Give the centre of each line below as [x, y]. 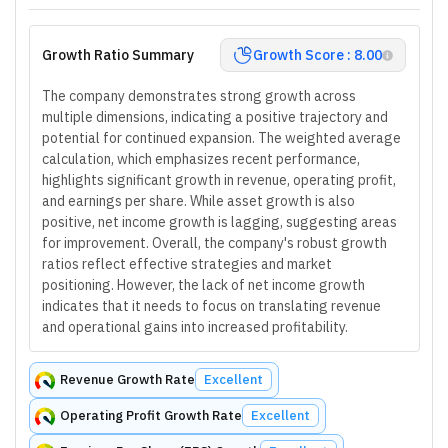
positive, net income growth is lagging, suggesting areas [219, 222]
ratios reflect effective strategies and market [187, 264]
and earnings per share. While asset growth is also [198, 201]
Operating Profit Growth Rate [151, 415]
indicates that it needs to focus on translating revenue [211, 306]
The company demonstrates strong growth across [199, 96]
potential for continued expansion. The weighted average [221, 138]
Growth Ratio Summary [118, 54]
